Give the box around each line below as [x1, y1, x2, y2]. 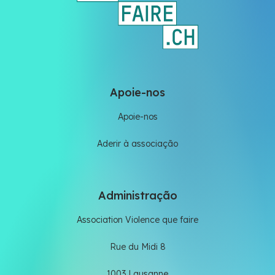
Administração [98, 188, 177, 203]
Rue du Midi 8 [109, 241, 166, 252]
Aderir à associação [97, 137, 178, 149]
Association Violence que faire [77, 214, 198, 225]
